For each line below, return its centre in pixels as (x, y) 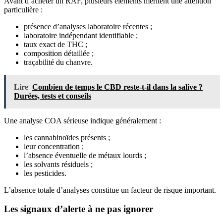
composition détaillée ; (59, 53)
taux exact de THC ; (55, 44)
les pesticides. (45, 173)
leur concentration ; (54, 146)
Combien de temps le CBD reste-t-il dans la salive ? (117, 87)
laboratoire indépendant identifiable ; (81, 35)
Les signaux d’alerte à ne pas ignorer (79, 209)
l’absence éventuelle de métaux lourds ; (85, 155)
